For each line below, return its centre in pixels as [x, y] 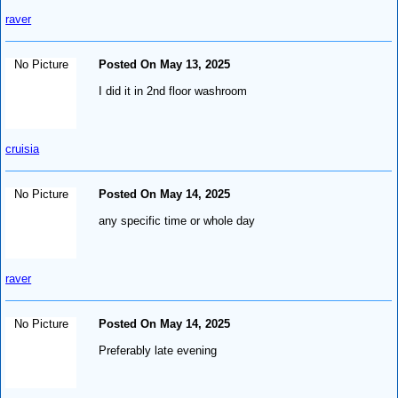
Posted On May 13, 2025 [165, 64]
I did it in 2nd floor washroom [173, 91]
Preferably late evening [158, 350]
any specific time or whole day [177, 220]
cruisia [23, 148]
